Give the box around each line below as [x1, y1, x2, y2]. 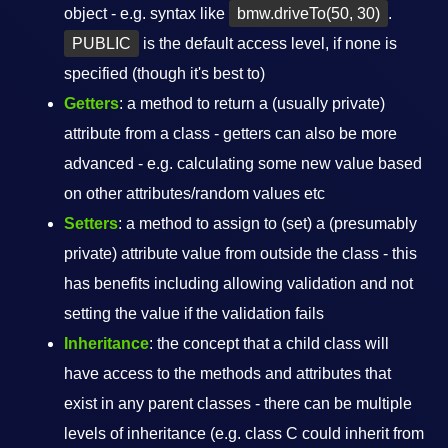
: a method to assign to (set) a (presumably [118, 215, 417, 232]
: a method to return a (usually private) [119, 95, 385, 112]
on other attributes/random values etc [64, 185, 325, 202]
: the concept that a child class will [149, 335, 389, 352]
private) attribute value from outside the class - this [64, 245, 417, 262]
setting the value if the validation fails [64, 305, 324, 322]
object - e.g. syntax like [64, 5, 229, 22]
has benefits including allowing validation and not [64, 275, 413, 292]
